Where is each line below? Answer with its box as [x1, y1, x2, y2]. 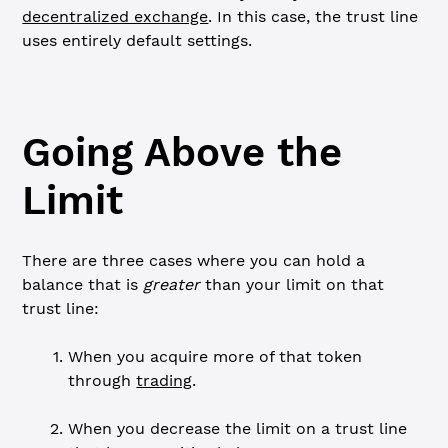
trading [136, 371, 193, 390]
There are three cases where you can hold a [22, 251, 366, 270]
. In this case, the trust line [208, 7, 419, 26]
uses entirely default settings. [22, 31, 253, 50]
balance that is [22, 275, 144, 294]
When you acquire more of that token [68, 347, 363, 366]
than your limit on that [200, 275, 385, 294]
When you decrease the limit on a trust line [68, 419, 408, 438]
